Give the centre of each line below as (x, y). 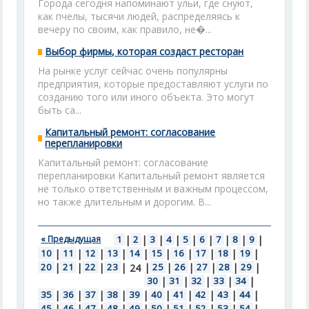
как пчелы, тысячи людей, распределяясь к (139, 16)
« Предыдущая (71, 239)
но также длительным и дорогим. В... (125, 202)
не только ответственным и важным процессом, (153, 189)
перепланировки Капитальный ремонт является (152, 176)
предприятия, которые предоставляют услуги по (153, 84)
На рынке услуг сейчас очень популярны (133, 71)
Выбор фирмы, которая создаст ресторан (144, 51)
